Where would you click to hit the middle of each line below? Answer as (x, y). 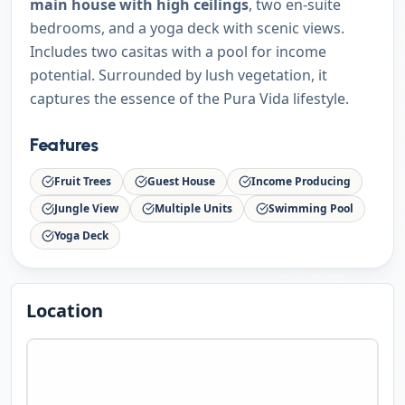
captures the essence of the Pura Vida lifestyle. (189, 99)
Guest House (181, 181)
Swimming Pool (311, 208)
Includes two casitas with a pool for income (178, 52)
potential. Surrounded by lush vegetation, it (179, 75)
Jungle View (86, 208)
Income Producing (301, 181)
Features (64, 145)
